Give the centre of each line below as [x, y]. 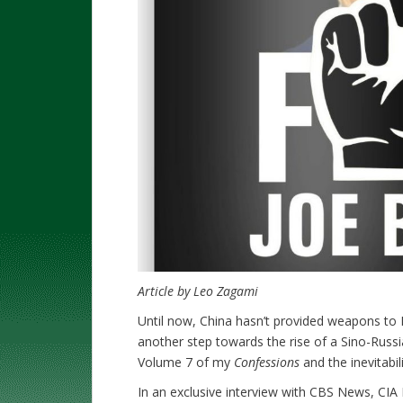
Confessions [267, 363]
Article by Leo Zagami [198, 291]
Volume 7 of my [186, 363]
